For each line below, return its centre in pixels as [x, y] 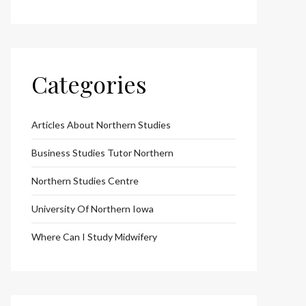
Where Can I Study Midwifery [94, 236]
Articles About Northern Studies [101, 124]
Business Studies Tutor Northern [102, 152]
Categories [89, 84]
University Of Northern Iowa [93, 208]
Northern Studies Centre [85, 180]
